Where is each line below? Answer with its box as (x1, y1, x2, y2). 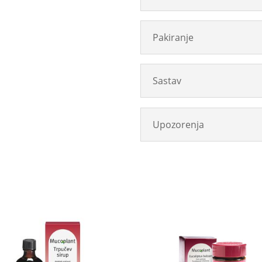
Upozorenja (153, 118, 205, 131)
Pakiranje (153, 31, 194, 44)
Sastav (153, 74, 182, 88)
